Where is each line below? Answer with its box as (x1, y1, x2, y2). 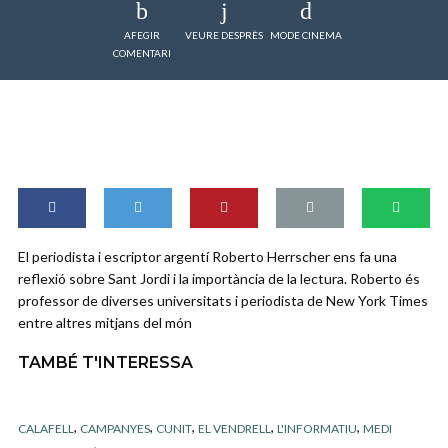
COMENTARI (113, 47, 171, 59)
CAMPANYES (80, 420, 150, 436)
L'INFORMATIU (277, 420, 357, 436)
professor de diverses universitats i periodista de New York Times (18, 292, 428, 310)
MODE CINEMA (270, 29, 342, 41)
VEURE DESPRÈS (185, 29, 263, 41)
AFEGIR (124, 29, 160, 41)
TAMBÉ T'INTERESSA (18, 353, 193, 373)
